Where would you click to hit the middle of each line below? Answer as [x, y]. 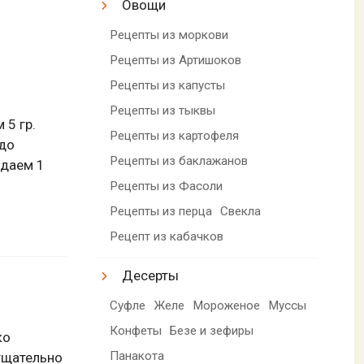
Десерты [151, 275]
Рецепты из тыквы [163, 110]
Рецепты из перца [161, 211]
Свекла [241, 211]
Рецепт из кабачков [167, 236]
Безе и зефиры [212, 330]
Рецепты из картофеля [175, 135]
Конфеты [136, 330]
